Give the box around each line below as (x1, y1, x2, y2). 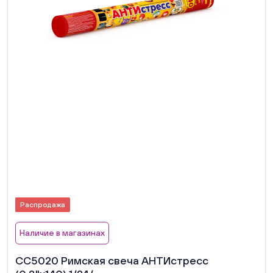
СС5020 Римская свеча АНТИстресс (15, 253, 208, 267)
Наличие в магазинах (19, 227, 105, 238)
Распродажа (20, 200, 65, 209)
